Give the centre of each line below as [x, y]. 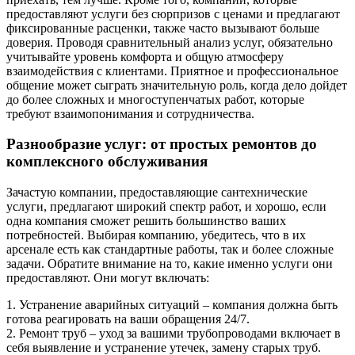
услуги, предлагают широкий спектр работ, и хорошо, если [166, 207]
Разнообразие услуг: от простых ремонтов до [162, 144]
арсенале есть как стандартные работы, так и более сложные [170, 250]
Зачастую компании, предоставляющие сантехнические [157, 193]
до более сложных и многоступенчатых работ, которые [155, 99]
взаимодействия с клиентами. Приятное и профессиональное [172, 71]
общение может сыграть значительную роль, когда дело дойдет [177, 85]
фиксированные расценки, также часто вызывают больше [163, 28]
